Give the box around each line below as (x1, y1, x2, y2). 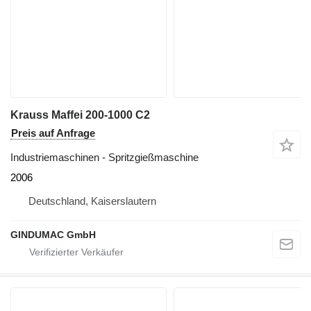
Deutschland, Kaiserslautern (28, 195, 156, 208)
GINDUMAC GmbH (10, 229, 96, 241)
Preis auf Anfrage (11, 127, 95, 140)
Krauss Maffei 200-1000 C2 (10, 109, 150, 121)
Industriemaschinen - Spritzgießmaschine (10, 151, 199, 164)
